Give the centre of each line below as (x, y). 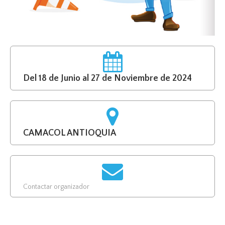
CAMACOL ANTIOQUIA (70, 133)
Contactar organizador (56, 187)
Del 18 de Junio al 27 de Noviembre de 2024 (107, 78)
